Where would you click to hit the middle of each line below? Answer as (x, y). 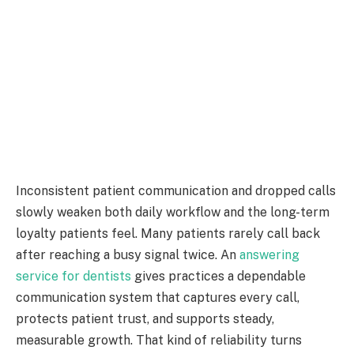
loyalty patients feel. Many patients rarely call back (168, 234)
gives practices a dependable (218, 277)
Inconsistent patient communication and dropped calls (176, 191)
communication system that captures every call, (158, 298)
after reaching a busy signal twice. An (128, 255)
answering (269, 255)
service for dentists (73, 277)
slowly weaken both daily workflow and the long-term (173, 213)
